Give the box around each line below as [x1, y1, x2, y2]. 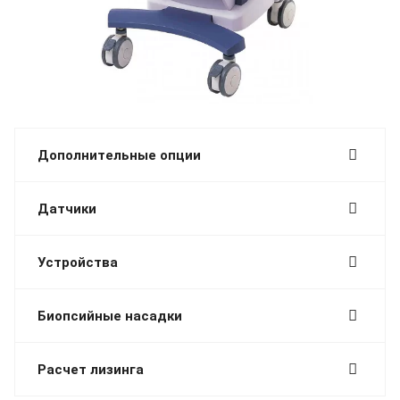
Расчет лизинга [37, 361, 144, 378]
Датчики [37, 200, 96, 217]
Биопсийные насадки [37, 307, 182, 324]
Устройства [37, 254, 118, 271]
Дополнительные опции [37, 146, 201, 163]
